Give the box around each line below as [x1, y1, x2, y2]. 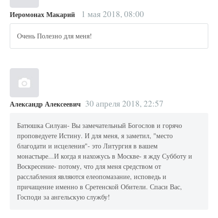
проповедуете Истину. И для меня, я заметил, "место [17, 131, 173, 141]
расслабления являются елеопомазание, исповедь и [17, 172, 167, 182]
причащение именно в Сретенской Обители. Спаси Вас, [17, 182, 182, 192]
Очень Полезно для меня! [17, 31, 92, 41]
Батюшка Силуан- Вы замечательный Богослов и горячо [17, 121, 182, 130]
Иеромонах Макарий [10, 9, 75, 19]
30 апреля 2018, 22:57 [85, 97, 163, 109]
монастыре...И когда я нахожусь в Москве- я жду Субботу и [17, 151, 193, 161]
